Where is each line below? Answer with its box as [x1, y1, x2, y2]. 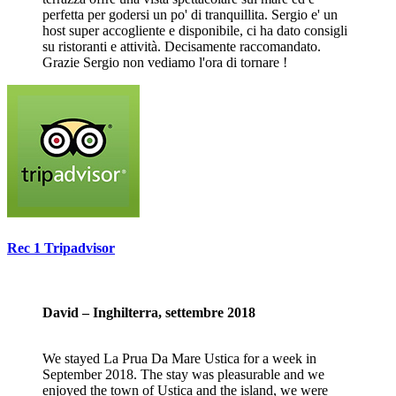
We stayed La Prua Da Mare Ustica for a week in [42, 350, 316, 366]
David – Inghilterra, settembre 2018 [42, 304, 255, 320]
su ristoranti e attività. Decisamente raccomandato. [42, 39, 321, 55]
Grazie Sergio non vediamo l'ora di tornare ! [42, 55, 287, 71]
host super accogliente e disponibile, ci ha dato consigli [42, 23, 347, 39]
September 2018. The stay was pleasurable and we [42, 366, 324, 382]
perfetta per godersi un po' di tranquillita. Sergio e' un [42, 7, 338, 23]
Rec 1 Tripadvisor [7, 240, 115, 255]
